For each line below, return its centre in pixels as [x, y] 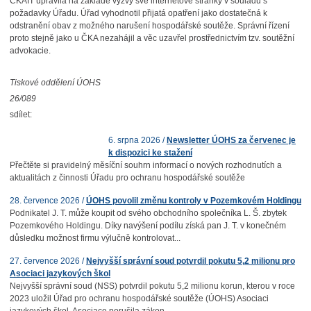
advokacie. [30, 51]
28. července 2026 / [48, 201]
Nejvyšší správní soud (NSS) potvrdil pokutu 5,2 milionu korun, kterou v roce [152, 286]
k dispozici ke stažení [150, 153]
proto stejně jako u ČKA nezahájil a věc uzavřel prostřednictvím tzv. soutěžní [152, 38]
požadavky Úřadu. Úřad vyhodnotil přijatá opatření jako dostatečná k [138, 13]
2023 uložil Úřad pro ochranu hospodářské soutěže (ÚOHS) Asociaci [139, 299]
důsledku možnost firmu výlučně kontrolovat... [95, 238]
